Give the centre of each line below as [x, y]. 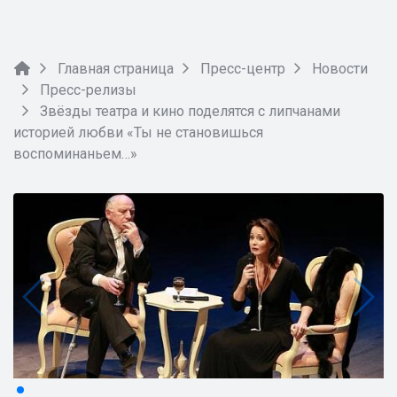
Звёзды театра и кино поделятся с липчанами [188, 111]
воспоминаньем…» [75, 154]
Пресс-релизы [88, 90]
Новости [340, 69]
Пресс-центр [243, 69]
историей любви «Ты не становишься [138, 132]
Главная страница [116, 69]
